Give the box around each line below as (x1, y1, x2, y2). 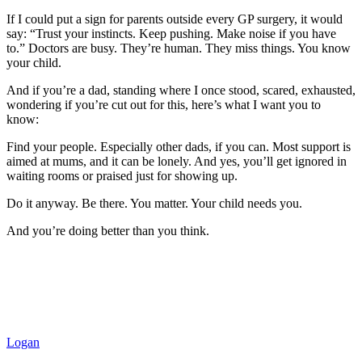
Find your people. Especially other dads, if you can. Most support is (6, 139, 351, 154)
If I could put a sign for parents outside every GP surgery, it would (6, 11, 343, 26)
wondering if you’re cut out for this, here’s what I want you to (6, 97, 321, 112)
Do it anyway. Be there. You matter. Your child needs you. (6, 196, 302, 210)
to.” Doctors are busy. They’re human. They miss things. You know (6, 40, 351, 55)
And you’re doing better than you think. (6, 223, 209, 238)
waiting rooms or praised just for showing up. (6, 168, 238, 183)
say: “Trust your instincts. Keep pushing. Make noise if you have (6, 26, 336, 40)
